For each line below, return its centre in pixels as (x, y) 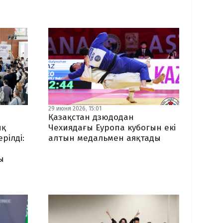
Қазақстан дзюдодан (91, 117)
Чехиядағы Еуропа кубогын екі (112, 128)
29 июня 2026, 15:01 (75, 109)
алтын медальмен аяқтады (104, 138)
